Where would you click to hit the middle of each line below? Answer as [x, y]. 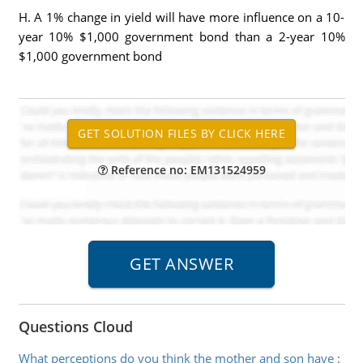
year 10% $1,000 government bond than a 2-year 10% [181, 36]
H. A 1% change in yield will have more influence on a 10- [181, 17]
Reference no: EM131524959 [186, 170]
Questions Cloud [75, 327]
